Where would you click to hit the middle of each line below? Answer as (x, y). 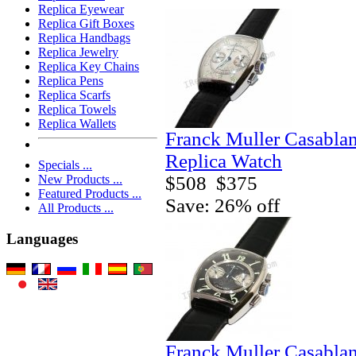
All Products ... (76, 208)
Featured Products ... (90, 194)
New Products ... (80, 180)
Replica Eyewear (81, 10)
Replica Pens (71, 81)
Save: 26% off (222, 205)
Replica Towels (77, 110)
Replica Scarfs (74, 95)
